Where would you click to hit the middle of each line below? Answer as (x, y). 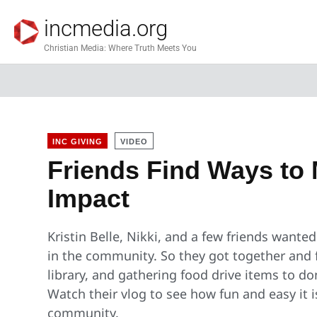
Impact (89, 198)
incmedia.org (106, 28)
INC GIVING (78, 142)
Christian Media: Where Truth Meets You (120, 48)
